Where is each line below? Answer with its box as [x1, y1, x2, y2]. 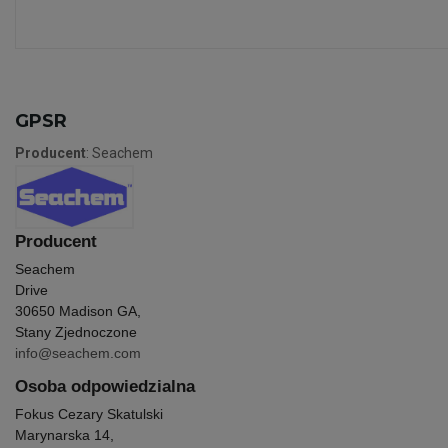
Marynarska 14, [15, 427, 114, 443]
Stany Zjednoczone [15, 324, 137, 340]
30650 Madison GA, [15, 303, 145, 319]
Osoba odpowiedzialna [15, 377, 195, 396]
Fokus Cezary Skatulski [15, 406, 163, 422]
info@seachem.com [15, 345, 141, 361]
